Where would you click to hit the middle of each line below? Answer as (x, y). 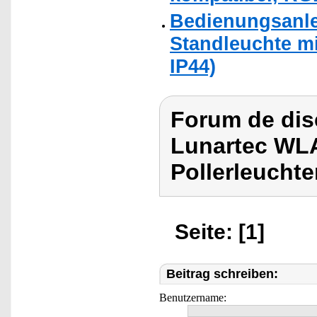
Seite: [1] (220, 232)
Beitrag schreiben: (222, 274)
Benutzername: (193, 298)
